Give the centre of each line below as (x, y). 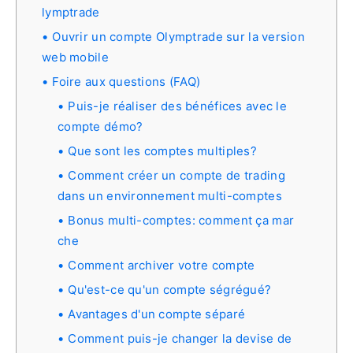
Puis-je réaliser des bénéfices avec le (177, 106)
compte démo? (100, 126)
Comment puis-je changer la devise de (180, 338)
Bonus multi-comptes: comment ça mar (181, 220)
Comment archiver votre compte (162, 265)
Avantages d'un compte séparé (157, 314)
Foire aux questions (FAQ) (126, 81)
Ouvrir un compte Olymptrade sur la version (179, 36)
